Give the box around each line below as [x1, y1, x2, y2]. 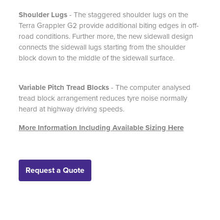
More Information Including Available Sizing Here [19, 122, 184, 133]
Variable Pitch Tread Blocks [19, 82, 111, 93]
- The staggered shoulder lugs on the [69, 9, 188, 20]
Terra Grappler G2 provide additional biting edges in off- [19, 20, 199, 30]
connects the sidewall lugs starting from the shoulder [19, 41, 186, 52]
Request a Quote [26, 164, 84, 176]
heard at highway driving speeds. [19, 103, 124, 114]
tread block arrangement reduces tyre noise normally [19, 92, 187, 103]
